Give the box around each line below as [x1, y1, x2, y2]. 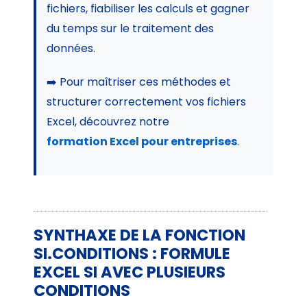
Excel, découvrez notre [47, 113, 170, 130]
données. [47, 40, 96, 56]
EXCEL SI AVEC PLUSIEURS [34, 260, 226, 283]
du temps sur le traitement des [47, 20, 214, 36]
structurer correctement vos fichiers [47, 93, 247, 110]
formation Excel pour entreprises [47, 133, 238, 149]
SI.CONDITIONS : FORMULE [34, 242, 231, 265]
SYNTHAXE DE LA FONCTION [34, 223, 246, 246]
